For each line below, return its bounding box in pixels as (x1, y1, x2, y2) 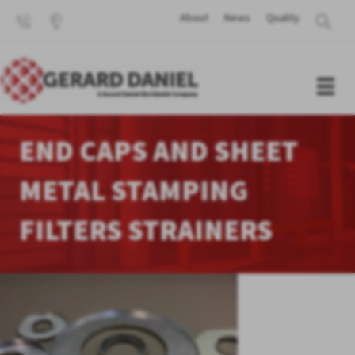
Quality (265, 10, 300, 25)
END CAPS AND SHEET (19, 132, 298, 170)
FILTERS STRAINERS (19, 211, 273, 249)
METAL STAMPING (19, 171, 248, 209)
